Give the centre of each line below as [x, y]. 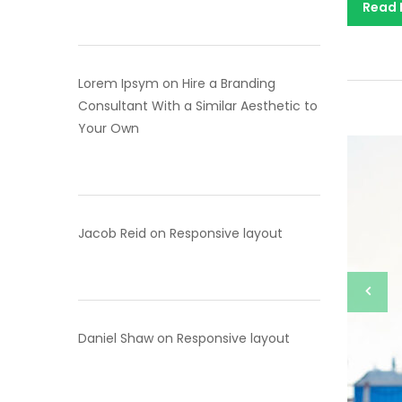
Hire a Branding [229, 83]
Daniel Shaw [116, 338]
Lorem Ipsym [118, 83]
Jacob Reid [112, 233]
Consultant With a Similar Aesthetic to [198, 106]
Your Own [109, 128]
